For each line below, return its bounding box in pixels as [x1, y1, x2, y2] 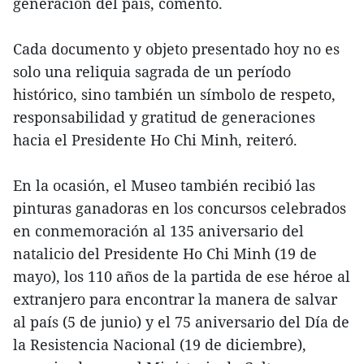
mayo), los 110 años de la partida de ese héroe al [13, 266, 350, 287]
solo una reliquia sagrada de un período [13, 62, 291, 82]
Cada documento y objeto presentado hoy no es [13, 39, 340, 59]
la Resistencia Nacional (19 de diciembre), [13, 335, 306, 355]
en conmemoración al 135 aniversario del [13, 221, 304, 241]
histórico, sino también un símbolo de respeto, [13, 84, 336, 105]
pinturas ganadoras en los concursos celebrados [13, 198, 346, 219]
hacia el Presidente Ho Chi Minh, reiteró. [13, 130, 297, 150]
